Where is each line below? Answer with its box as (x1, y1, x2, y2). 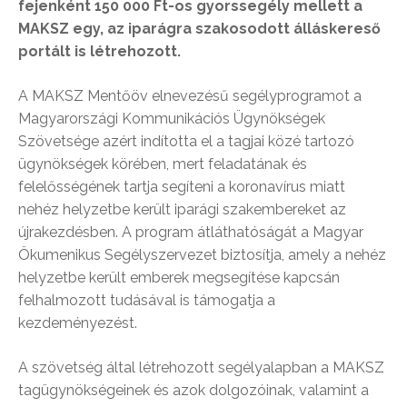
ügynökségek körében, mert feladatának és (18, 155, 307, 173)
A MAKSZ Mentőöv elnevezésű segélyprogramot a (18, 87, 362, 104)
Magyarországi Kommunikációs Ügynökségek (18, 110, 325, 127)
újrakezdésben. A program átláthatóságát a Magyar (18, 223, 363, 241)
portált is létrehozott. (18, 43, 181, 60)
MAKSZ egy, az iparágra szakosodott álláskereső (18, 20, 381, 37)
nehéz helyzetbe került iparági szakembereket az (18, 201, 346, 218)
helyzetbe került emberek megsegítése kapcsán (18, 269, 340, 286)
